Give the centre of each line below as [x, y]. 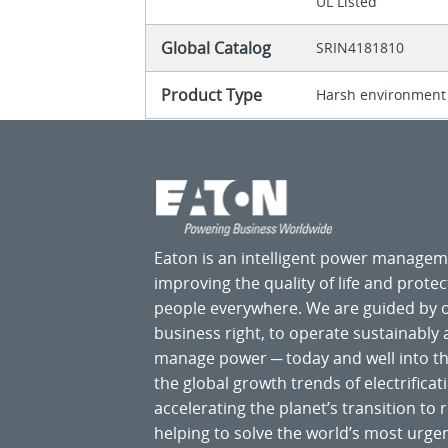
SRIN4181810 [360, 47]
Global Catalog [216, 47]
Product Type [212, 94]
